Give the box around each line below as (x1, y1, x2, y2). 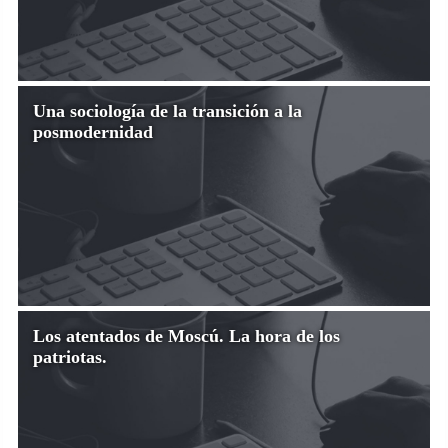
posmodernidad (33, 121, 153, 142)
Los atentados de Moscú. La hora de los (33, 325, 340, 346)
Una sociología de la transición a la (33, 100, 302, 121)
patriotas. (33, 346, 107, 367)
